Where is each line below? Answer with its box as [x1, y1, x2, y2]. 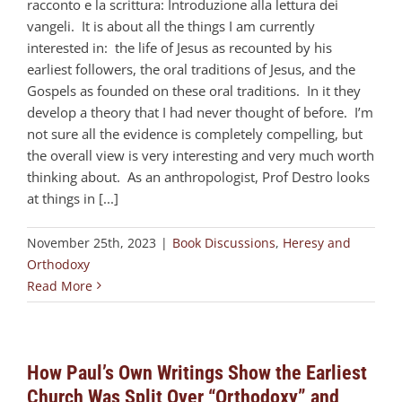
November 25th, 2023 [27, 233, 156, 251]
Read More [27, 276, 92, 294]
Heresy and [283, 233, 351, 251]
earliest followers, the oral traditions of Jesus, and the [27, 59, 355, 78]
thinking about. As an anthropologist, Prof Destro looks [27, 167, 370, 186]
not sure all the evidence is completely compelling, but [27, 124, 363, 143]
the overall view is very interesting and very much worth [27, 145, 374, 164]
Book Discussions [172, 233, 275, 251]
